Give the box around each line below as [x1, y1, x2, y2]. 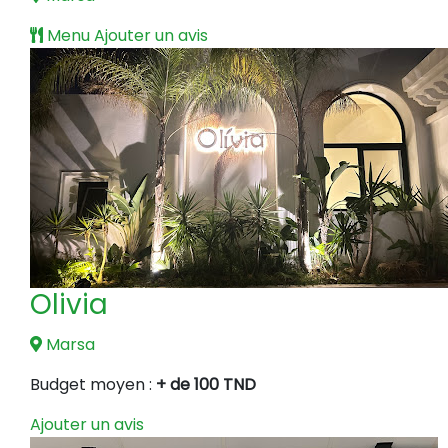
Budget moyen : [30, 372, 156, 396]
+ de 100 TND [156, 372, 256, 396]
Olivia [30, 284, 108, 324]
